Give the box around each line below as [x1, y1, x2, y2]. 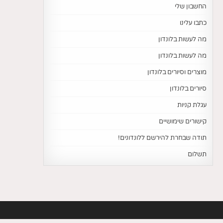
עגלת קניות [177, 101, 207, 110]
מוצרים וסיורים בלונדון [147, 68, 207, 77]
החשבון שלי [175, 2, 207, 11]
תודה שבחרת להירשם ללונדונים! [118, 134, 207, 142]
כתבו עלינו [180, 19, 207, 27]
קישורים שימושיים [159, 117, 207, 126]
